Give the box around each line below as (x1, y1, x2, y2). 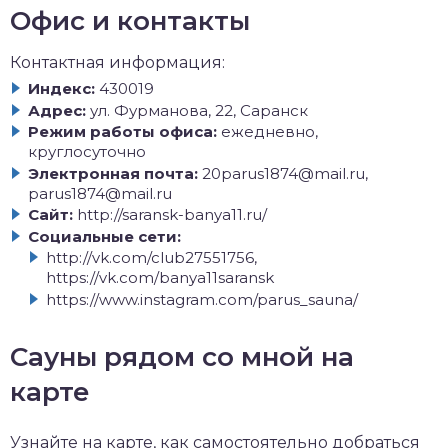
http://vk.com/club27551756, (46, 248, 257, 267)
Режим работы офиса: (28, 122, 217, 141)
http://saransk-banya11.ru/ (77, 205, 267, 224)
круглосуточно (28, 142, 146, 161)
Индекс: (28, 79, 95, 98)
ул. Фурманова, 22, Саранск (90, 100, 308, 120)
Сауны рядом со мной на (10, 340, 354, 373)
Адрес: (28, 100, 86, 120)
